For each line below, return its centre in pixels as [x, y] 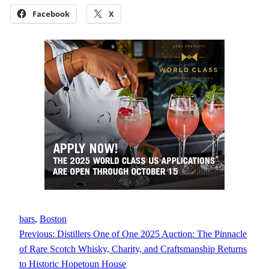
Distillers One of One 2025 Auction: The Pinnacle [152, 234]
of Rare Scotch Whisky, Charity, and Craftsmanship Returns [133, 249]
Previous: [37, 234]
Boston [53, 219]
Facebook [51, 14]
